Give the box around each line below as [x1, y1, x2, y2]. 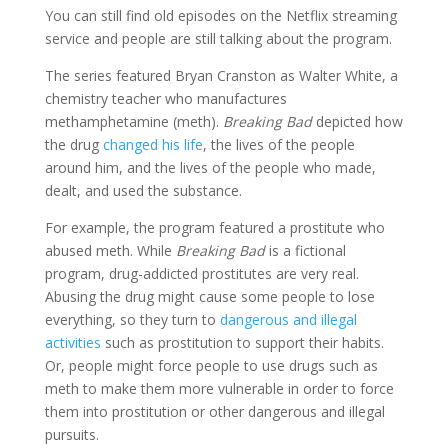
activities [44, 332, 101, 352]
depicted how [311, 111, 403, 131]
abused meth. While [44, 240, 176, 260]
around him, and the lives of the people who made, [44, 157, 376, 177]
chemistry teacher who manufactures [44, 88, 287, 108]
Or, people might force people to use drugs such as [44, 355, 378, 375]
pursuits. [44, 424, 99, 444]
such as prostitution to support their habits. [100, 332, 384, 352]
